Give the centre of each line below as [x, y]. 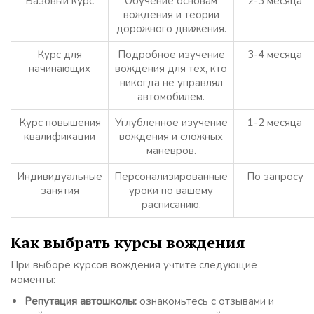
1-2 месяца [275, 123]
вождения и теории [171, 15]
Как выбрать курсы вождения [128, 242]
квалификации [60, 137]
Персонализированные [171, 177]
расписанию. [171, 205]
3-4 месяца [275, 55]
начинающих [60, 69]
